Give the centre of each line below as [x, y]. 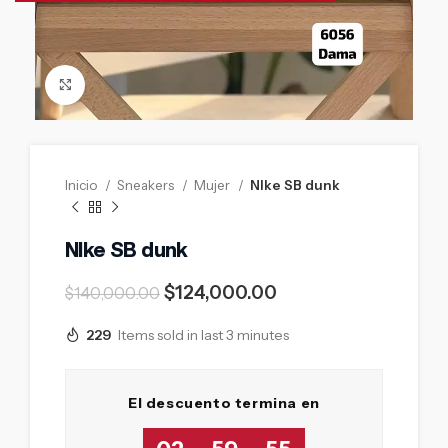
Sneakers [147, 184]
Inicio [82, 184]
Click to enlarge [135, 84]
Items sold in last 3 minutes [203, 335]
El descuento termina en [224, 402]
